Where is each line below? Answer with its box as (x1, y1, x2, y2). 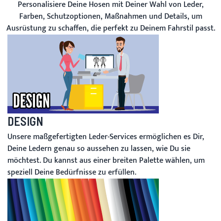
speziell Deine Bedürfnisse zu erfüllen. (7, 166, 136, 180)
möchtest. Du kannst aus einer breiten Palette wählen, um (7, 154, 205, 168)
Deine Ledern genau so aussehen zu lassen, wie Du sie (7, 142, 190, 156)
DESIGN (7, 114, 43, 129)
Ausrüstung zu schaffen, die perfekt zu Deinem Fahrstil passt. (6, 22, 215, 36)
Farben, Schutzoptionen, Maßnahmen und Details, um (19, 10, 202, 24)
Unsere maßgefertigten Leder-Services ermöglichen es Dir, (7, 130, 204, 144)
